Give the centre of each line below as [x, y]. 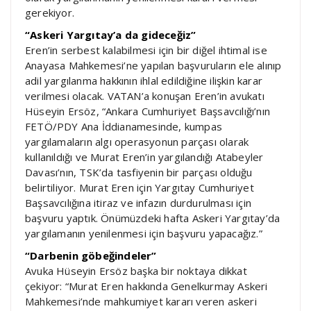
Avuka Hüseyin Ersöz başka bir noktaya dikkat [136, 270]
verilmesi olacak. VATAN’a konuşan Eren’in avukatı [145, 95]
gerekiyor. [50, 12]
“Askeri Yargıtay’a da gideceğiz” [111, 34]
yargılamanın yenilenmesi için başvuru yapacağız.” [144, 233]
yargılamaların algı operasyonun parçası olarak [137, 141]
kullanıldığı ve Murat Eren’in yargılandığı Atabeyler [144, 157]
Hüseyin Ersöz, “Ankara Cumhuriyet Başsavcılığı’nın [148, 111]
